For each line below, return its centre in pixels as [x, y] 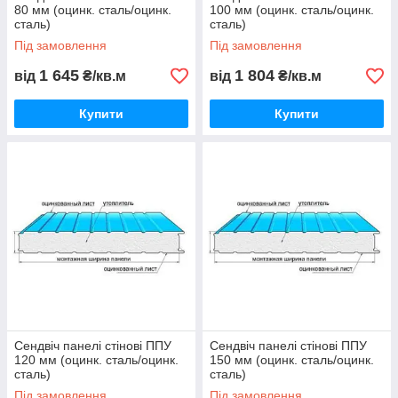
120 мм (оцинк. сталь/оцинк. [96, 360]
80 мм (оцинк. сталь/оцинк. [93, 10]
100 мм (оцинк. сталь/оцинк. [292, 10]
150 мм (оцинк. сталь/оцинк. [292, 360]
